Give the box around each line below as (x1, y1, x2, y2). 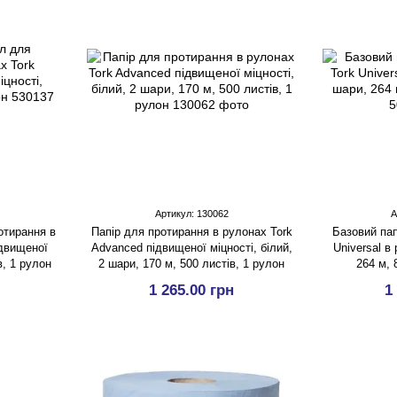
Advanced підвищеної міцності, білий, (90, 241, 292, 254)
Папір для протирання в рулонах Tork (90, 225, 292, 238)
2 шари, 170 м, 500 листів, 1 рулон (98, 257, 284, 270)
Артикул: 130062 (154, 208, 229, 219)
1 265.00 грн (149, 282, 234, 299)
